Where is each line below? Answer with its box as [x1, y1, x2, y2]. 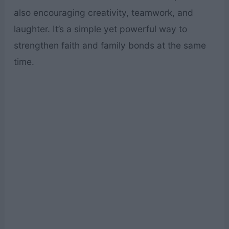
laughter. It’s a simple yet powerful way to [13, 23, 187, 34]
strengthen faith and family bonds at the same [13, 39, 206, 51]
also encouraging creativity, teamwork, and [13, 7, 193, 18]
